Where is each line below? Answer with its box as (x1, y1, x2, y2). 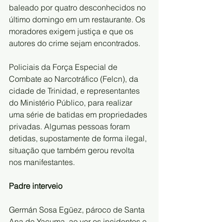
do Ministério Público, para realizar (9, 97, 134, 108)
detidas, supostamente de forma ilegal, (9, 133, 149, 143)
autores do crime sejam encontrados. (9, 38, 140, 48)
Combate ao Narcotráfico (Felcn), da (9, 73, 140, 84)
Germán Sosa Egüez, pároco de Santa (9, 204, 147, 215)
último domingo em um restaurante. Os (9, 14, 147, 24)
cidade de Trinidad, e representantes (9, 85, 142, 96)
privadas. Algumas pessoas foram (9, 121, 132, 131)
